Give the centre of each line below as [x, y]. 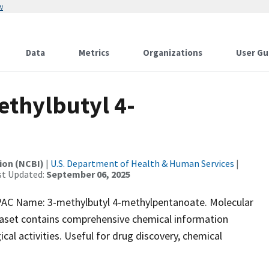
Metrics [94, 53]
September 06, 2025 [88, 174]
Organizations [173, 53]
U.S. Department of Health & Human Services [142, 163]
